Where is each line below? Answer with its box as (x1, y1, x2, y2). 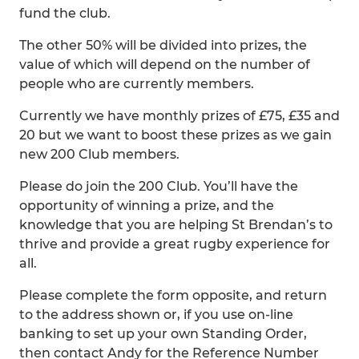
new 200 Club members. (19, 147, 179, 162)
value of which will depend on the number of (19, 57, 310, 72)
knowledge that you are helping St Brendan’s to (19, 217, 333, 232)
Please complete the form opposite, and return (19, 288, 327, 303)
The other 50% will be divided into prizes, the (19, 38, 307, 53)
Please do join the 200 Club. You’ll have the (19, 179, 298, 194)
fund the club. (19, 6, 111, 21)
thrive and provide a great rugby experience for (19, 236, 330, 252)
